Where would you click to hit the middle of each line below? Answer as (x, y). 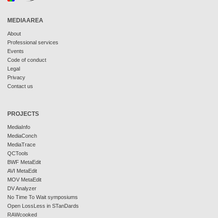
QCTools (18, 153)
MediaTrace (21, 145)
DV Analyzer (22, 188)
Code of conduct (27, 60)
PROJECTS (23, 114)
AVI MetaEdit (22, 171)
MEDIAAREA (25, 20)
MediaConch (22, 136)
